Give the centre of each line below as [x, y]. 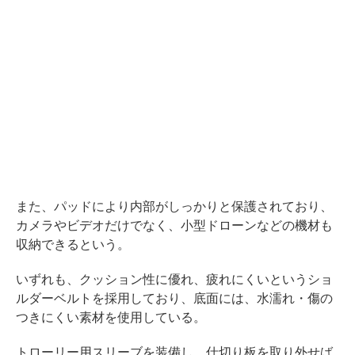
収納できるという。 [73, 244]
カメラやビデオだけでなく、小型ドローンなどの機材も [174, 225]
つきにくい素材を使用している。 [111, 317]
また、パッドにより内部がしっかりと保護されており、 [174, 206]
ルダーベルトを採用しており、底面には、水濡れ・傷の [174, 298]
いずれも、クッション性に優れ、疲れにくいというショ [174, 279]
